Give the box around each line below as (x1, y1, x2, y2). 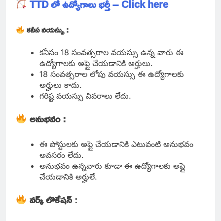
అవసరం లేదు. (39, 150, 84, 160)
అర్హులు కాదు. (39, 80, 82, 90)
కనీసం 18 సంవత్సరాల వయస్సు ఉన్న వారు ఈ (39, 47, 184, 58)
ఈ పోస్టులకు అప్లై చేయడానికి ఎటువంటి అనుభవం (39, 139, 193, 149)
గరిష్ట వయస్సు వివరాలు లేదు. (39, 91, 131, 101)
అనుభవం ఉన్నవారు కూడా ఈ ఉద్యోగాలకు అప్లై (39, 161, 185, 171)
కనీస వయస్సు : (25, 22, 71, 37)
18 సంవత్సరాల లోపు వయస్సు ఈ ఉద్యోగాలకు (39, 69, 184, 79)
